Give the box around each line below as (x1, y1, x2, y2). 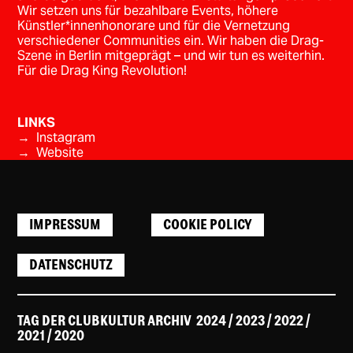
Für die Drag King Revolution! (17, 62, 188, 80)
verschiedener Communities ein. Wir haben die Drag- (17, 32, 325, 50)
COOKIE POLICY (163, 217, 253, 232)
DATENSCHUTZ (29, 257, 113, 272)
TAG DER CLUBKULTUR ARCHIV (17, 313, 197, 328)
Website (30, 144, 84, 162)
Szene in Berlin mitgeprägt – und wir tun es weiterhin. (17, 47, 325, 65)
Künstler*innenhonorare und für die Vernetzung (17, 17, 291, 35)
